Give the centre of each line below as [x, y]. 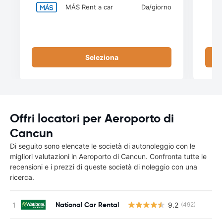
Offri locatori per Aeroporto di [92, 118]
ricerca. [22, 177]
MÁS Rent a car [89, 7]
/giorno [160, 7]
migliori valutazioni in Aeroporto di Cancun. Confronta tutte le [108, 156]
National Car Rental [87, 204]
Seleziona [102, 57]
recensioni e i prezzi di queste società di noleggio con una [104, 167]
